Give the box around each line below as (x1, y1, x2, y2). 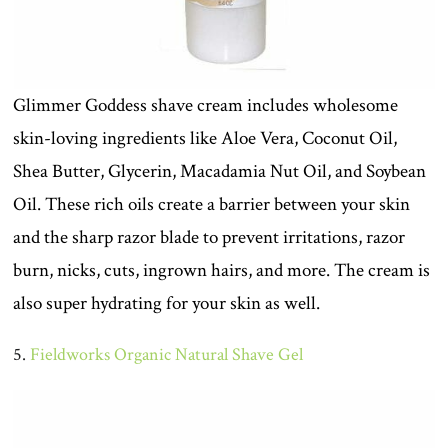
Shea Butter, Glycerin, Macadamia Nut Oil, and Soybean (13, 158, 427, 184)
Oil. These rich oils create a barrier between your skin (13, 191, 411, 217)
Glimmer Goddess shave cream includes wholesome (13, 92, 399, 118)
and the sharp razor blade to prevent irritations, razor (13, 224, 406, 250)
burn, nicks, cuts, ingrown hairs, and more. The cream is (13, 257, 431, 283)
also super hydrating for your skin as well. (13, 290, 321, 316)
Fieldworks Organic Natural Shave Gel (30, 342, 304, 366)
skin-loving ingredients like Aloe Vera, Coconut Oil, (13, 125, 398, 151)
